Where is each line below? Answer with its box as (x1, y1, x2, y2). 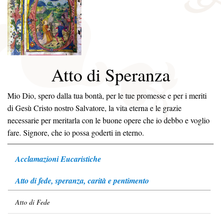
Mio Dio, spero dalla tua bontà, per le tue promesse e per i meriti (7, 90, 207, 101)
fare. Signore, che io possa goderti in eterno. (7, 127, 144, 138)
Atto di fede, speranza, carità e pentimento (15, 175, 149, 186)
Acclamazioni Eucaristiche (15, 153, 101, 164)
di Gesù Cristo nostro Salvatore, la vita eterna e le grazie (7, 103, 182, 113)
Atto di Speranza (51, 63, 170, 86)
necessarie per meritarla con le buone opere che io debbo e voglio (7, 115, 210, 125)
